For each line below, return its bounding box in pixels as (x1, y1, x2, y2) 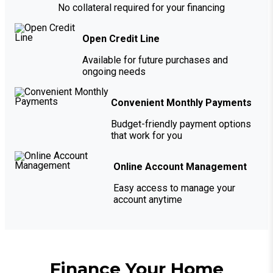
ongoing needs (82, 65, 146, 77)
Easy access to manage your (113, 182, 235, 194)
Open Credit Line (82, 32, 160, 44)
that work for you (110, 129, 182, 141)
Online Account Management (113, 160, 247, 172)
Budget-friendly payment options (110, 118, 251, 130)
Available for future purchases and (82, 54, 228, 66)
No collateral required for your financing (58, 1, 225, 13)
